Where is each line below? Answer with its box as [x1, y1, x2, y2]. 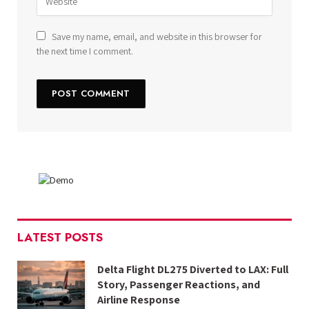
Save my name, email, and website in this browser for [52, 30, 262, 43]
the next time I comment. [37, 45, 133, 58]
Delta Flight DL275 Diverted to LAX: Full [97, 262, 288, 277]
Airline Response [97, 292, 180, 308]
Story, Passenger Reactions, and [97, 277, 260, 292]
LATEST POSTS [17, 229, 103, 246]
